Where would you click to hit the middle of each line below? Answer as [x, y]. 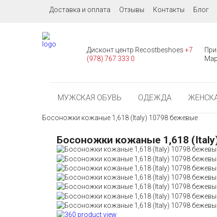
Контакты [169, 10]
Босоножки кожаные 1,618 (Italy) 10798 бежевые [120, 118]
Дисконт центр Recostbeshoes [136, 50]
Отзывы [132, 10]
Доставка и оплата [80, 10]
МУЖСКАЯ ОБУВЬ [90, 98]
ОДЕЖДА [155, 98]
